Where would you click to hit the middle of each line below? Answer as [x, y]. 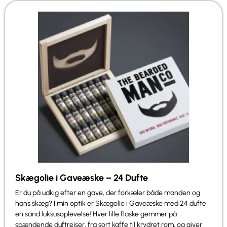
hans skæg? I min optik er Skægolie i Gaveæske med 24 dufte [111, 204]
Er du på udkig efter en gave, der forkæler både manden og [108, 193]
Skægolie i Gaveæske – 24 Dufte [82, 178]
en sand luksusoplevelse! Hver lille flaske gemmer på [96, 214]
